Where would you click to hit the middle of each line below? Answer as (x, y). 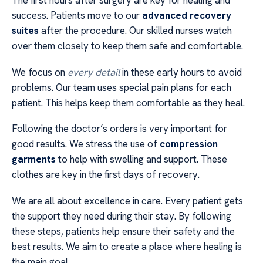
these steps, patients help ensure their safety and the (123, 231)
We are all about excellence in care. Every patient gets (127, 200)
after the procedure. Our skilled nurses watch (135, 31)
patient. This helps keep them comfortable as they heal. (128, 102)
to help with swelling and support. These (141, 159)
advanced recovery (187, 16)
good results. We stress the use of (86, 144)
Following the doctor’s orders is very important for (119, 129)
